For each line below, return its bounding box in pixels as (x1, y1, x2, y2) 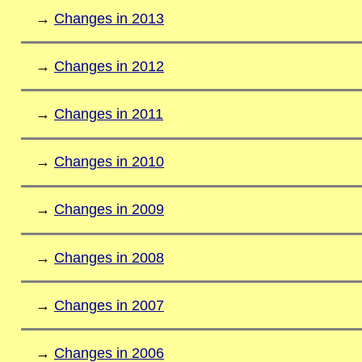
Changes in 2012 (53, 57, 164, 74)
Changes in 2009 (53, 201, 164, 218)
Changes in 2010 (53, 154, 164, 170)
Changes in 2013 (53, 10, 164, 27)
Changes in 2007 (53, 297, 164, 314)
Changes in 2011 (53, 106, 163, 123)
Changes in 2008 (53, 249, 164, 266)
